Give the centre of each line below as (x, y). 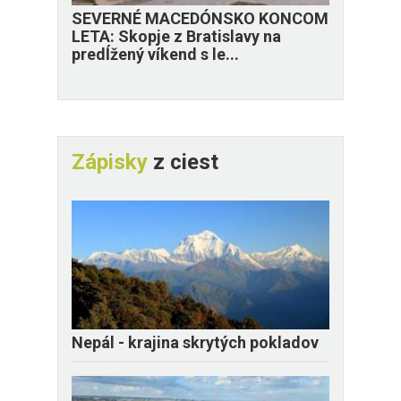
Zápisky (110, 162)
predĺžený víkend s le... (155, 55)
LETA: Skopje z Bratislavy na (176, 37)
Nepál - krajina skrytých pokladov (195, 343)
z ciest (183, 162)
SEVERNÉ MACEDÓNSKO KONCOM (200, 19)
